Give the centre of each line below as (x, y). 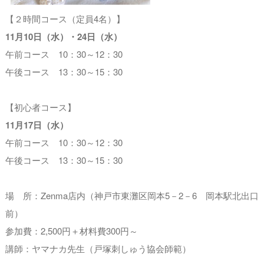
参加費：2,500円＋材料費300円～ (71, 231)
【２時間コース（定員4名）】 (65, 19)
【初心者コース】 (40, 107)
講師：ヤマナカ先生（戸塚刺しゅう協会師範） (98, 248)
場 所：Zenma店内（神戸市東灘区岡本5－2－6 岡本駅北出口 (132, 195)
